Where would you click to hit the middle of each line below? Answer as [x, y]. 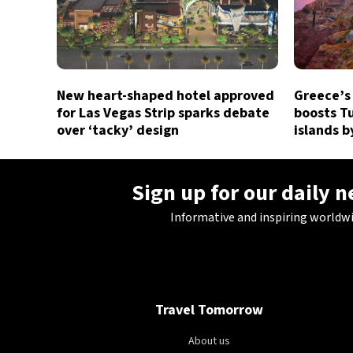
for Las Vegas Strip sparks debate [163, 113]
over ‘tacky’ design [118, 131]
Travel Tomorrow [209, 310]
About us [209, 342]
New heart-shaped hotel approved [165, 96]
